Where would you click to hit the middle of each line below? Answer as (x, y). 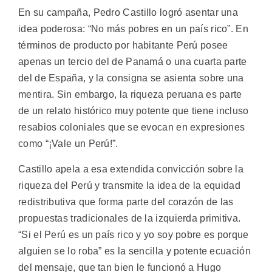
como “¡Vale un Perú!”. (68, 144)
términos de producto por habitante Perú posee (123, 46)
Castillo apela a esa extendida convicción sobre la (131, 169)
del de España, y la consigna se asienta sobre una (131, 78)
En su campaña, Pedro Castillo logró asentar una (128, 13)
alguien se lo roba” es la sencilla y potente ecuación (134, 251)
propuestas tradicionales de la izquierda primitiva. (130, 218)
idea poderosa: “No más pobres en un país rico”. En (133, 29)
